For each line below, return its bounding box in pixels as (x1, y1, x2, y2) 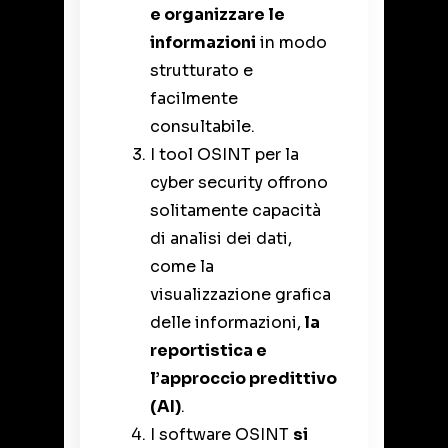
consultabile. (150, 115, 259, 137)
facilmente (150, 87, 238, 109)
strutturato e (150, 59, 253, 81)
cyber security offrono (150, 171, 328, 193)
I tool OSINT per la (150, 143, 299, 165)
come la (150, 255, 214, 277)
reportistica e (150, 339, 267, 361)
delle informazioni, (150, 311, 301, 333)
